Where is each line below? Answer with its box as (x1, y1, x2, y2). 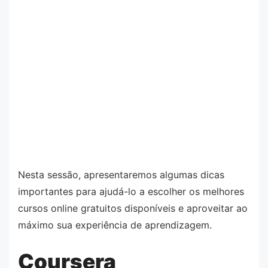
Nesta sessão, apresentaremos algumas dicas (18, 169, 224, 181)
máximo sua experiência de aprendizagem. (18, 219, 212, 232)
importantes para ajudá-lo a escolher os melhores (18, 185, 244, 198)
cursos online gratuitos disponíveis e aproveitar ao (18, 202, 248, 215)
